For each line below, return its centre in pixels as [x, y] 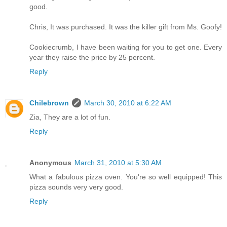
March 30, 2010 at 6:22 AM [128, 103]
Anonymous [50, 163]
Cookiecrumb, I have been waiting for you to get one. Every [126, 47]
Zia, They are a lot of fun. [70, 117]
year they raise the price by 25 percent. [92, 58]
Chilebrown [49, 103]
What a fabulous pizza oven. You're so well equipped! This [126, 177]
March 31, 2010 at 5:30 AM [118, 163]
